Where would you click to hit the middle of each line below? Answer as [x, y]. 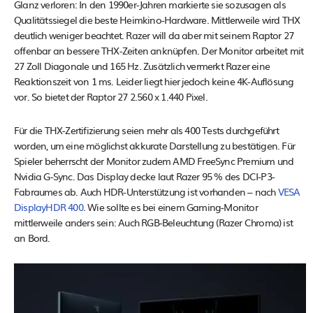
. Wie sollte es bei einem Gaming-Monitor [170, 207]
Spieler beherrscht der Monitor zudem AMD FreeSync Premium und [154, 161]
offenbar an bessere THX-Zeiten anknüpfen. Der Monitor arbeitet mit [159, 51]
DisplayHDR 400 [49, 207]
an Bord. [32, 238]
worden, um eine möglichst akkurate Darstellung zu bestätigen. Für [155, 146]
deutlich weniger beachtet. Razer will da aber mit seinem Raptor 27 [154, 35]
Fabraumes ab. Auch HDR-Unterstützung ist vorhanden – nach [146, 192]
